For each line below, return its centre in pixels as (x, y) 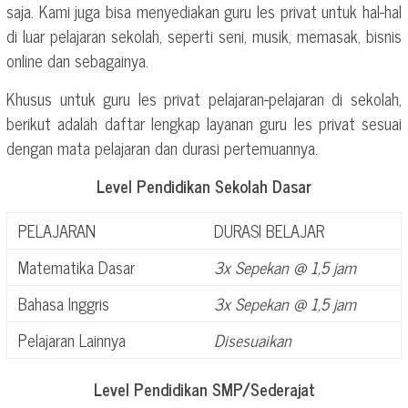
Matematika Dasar (76, 267)
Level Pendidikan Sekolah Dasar (204, 186)
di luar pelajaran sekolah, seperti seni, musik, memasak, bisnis (204, 36)
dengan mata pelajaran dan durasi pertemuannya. (162, 148)
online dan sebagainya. (77, 60)
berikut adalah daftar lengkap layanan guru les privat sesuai (204, 123)
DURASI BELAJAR (269, 230)
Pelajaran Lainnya (72, 340)
